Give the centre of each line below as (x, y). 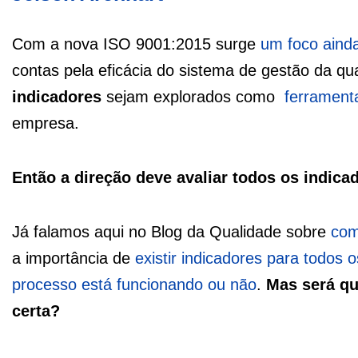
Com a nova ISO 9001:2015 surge (134, 44)
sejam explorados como (191, 97)
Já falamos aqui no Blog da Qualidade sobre (171, 232)
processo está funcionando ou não (134, 285)
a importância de (74, 259)
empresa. (46, 123)
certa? (38, 311)
